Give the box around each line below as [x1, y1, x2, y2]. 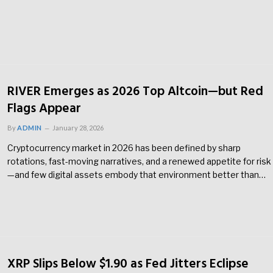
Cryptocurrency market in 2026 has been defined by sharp [7, 143, 241, 154]
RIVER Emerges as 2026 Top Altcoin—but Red [7, 82, 263, 102]
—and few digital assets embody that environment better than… [7, 169, 266, 180]
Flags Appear [7, 99, 81, 119]
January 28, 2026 [52, 124, 104, 132]
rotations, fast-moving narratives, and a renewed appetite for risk [7, 156, 271, 167]
